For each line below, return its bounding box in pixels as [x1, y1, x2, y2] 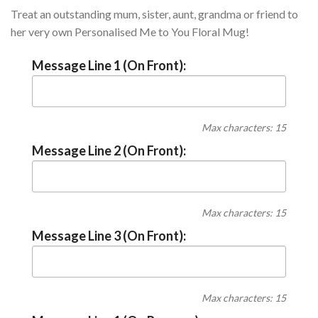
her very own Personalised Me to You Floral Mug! [11, 24, 249, 38]
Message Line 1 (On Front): [32, 57, 186, 73]
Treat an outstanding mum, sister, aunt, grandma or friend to [11, 6, 298, 21]
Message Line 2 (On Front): [32, 142, 186, 158]
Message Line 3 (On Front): [32, 228, 186, 244]
